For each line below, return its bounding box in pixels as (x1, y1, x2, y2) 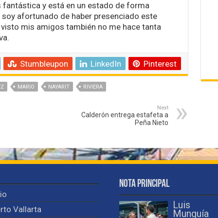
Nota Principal (119, 178, 169, 190)
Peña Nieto (134, 118, 168, 127)
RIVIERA (83, 83, 103, 90)
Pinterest (143, 58, 177, 69)
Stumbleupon (19, 58, 68, 69)
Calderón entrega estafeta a (81, 110, 168, 119)
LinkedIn (90, 58, 121, 69)
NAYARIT (48, 83, 70, 90)
